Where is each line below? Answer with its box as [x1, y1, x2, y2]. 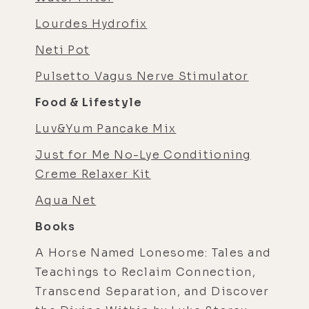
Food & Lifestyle [35, 94, 143, 110]
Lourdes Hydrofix [35, 16, 148, 31]
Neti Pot [35, 42, 90, 57]
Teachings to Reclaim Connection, [35, 264, 256, 279]
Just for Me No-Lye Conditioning [35, 147, 251, 162]
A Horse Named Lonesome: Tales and [35, 245, 272, 260]
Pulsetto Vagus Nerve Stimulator [35, 68, 249, 83]
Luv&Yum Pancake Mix [35, 121, 177, 136]
